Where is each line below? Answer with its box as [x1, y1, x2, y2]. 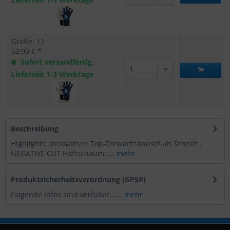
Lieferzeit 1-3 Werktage [11, 69, 93, 79]
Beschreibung [11, 124, 59, 133]
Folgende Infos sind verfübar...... [11, 189, 124, 199]
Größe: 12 [11, 36, 45, 46]
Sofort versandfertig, [18, 57, 94, 67]
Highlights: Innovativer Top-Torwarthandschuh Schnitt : [11, 139, 202, 148]
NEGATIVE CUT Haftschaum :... [11, 148, 114, 158]
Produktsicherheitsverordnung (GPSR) [11, 175, 146, 184]
